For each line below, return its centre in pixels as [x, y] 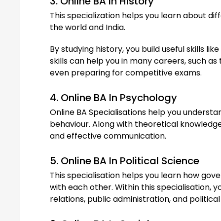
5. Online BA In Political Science [125, 161]
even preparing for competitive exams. [126, 73]
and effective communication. [108, 136]
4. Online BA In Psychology [113, 97]
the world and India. [88, 27]
